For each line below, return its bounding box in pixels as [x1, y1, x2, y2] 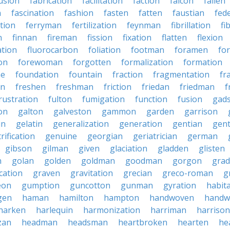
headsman [68, 217, 108, 228]
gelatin [16, 118, 43, 129]
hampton [104, 192, 139, 203]
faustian [172, 7, 204, 18]
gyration [163, 180, 196, 191]
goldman [81, 155, 115, 166]
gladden [158, 143, 188, 154]
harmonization [83, 204, 140, 216]
